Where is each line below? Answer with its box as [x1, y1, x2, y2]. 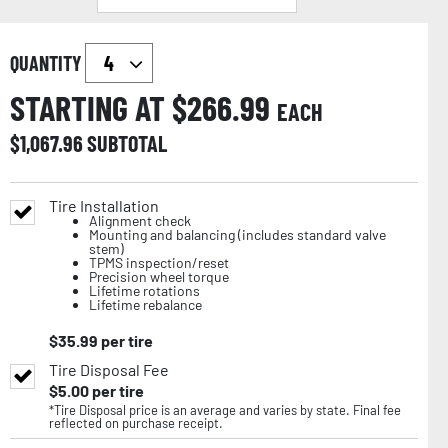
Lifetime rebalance [89, 296, 202, 314]
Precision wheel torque [89, 268, 229, 286]
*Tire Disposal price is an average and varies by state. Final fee [49, 402, 401, 419]
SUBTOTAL [87, 130, 167, 157]
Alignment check [89, 212, 191, 230]
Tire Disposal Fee [49, 360, 169, 380]
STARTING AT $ [10, 87, 187, 129]
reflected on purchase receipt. [49, 415, 223, 432]
